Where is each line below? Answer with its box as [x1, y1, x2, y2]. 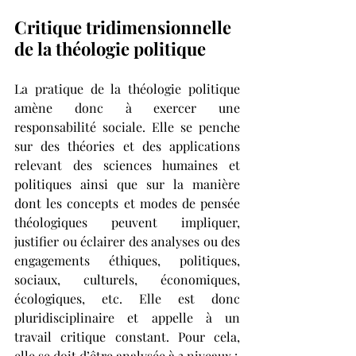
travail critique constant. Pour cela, [14, 328, 240, 346]
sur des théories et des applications [14, 137, 240, 155]
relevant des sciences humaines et [14, 157, 240, 174]
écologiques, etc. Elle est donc [14, 290, 240, 308]
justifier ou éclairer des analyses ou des [14, 233, 240, 250]
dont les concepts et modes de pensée [14, 195, 240, 212]
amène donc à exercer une [14, 99, 240, 117]
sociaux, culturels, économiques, [14, 271, 240, 288]
